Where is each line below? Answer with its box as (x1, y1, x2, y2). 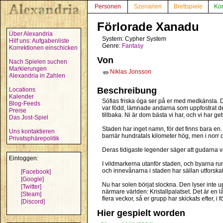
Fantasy (122, 42, 143, 49)
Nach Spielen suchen (9, 58, 67, 65)
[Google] (21, 176, 44, 183)
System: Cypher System (102, 35, 166, 42)
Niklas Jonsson (110, 68, 151, 75)
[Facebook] (21, 168, 51, 175)
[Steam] (21, 191, 41, 198)
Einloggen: (9, 155, 38, 162)
